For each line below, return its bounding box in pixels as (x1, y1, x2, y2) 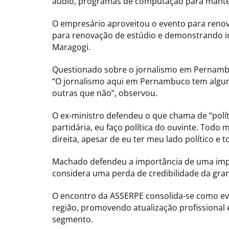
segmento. (52, 213, 93, 225)
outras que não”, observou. (52, 87, 157, 99)
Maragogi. (52, 41, 90, 53)
